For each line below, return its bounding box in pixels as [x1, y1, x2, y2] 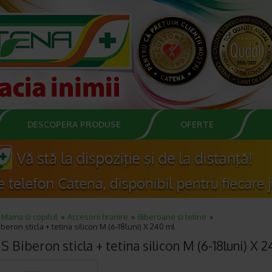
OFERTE [180, 119, 214, 129]
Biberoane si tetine [138, 212, 206, 222]
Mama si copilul [1, 212, 58, 222]
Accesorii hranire [67, 212, 128, 222]
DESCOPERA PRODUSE [27, 119, 121, 129]
